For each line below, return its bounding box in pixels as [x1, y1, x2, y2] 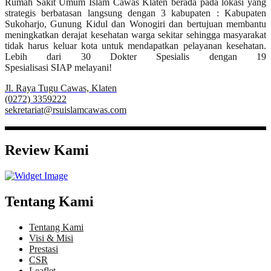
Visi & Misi [29, 232, 73, 243]
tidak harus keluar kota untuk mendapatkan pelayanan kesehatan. [5, 41, 266, 51]
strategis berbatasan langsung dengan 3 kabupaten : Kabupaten [5, 8, 266, 19]
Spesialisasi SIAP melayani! [5, 62, 112, 73]
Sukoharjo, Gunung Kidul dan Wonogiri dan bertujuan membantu [5, 19, 266, 30]
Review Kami [5, 142, 89, 158]
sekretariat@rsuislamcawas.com [5, 105, 126, 116]
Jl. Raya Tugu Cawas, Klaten [5, 83, 117, 94]
